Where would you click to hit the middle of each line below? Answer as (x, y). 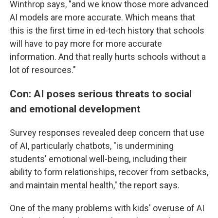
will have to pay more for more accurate (86, 44)
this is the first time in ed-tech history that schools (107, 30)
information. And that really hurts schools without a (108, 57)
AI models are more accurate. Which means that (102, 17)
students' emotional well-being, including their (98, 159)
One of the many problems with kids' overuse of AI (107, 208)
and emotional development (75, 109)
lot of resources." (43, 70)
